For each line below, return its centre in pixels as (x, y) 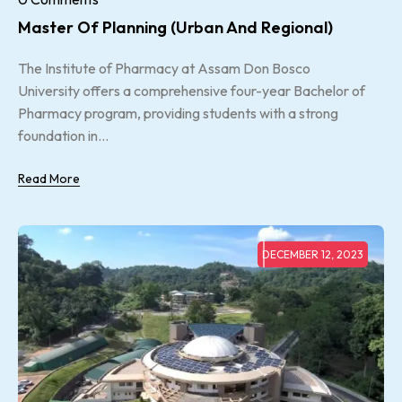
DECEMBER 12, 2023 (313, 254)
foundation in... (63, 135)
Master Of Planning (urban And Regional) (175, 27)
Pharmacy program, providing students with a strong (178, 113)
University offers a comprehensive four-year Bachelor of (192, 90)
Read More (49, 178)
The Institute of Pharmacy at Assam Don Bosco (164, 68)
